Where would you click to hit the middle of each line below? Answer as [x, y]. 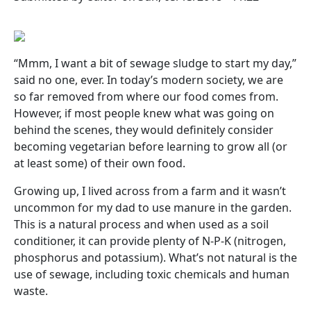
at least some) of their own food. [100, 163]
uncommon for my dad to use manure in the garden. [153, 207]
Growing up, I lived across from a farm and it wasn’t [150, 191]
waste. [31, 291]
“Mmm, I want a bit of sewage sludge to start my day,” [155, 63]
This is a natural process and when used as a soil [141, 224]
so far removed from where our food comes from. [146, 96]
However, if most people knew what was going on [144, 113]
